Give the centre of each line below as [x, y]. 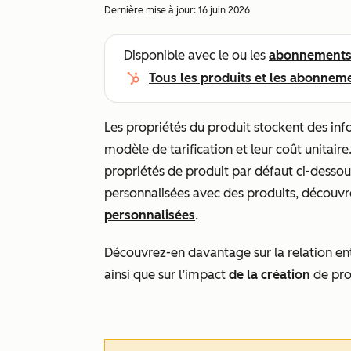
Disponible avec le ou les [196, 55]
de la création [270, 275]
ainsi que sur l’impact [166, 275]
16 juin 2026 [224, 10]
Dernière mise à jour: [151, 10]
